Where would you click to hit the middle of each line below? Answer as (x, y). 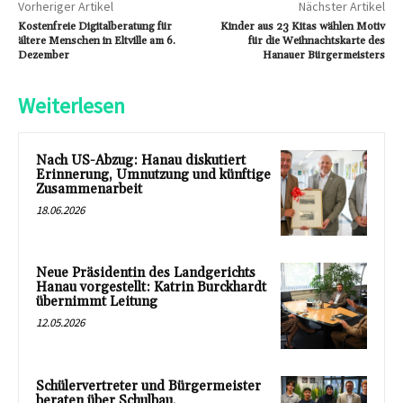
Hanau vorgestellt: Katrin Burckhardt (151, 288)
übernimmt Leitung (97, 302)
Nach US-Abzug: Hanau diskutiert (141, 160)
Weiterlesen (72, 105)
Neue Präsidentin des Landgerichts (146, 273)
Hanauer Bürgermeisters (323, 55)
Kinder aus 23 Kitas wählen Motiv (302, 26)
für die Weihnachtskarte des (316, 40)
